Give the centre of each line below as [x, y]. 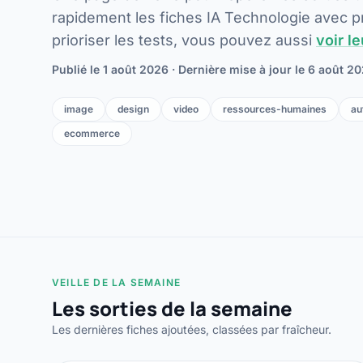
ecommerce [92, 133]
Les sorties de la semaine [172, 308]
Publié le [77, 69]
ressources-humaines [275, 109]
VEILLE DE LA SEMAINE [116, 282]
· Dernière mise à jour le [238, 69]
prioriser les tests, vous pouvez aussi [184, 40]
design [133, 109]
